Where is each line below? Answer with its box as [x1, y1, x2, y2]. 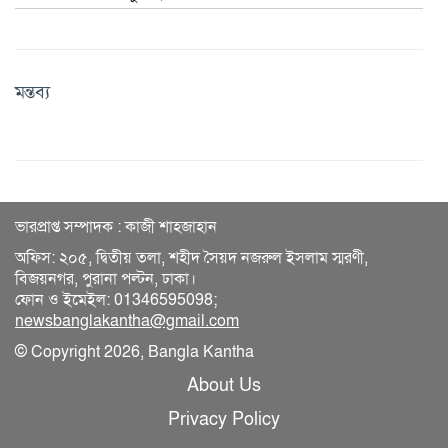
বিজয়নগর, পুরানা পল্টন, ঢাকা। [15, 268, 204, 289]
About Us [187, 373, 261, 396]
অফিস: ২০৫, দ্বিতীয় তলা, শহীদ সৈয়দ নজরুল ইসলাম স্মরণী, [15, 247, 368, 268]
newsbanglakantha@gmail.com [15, 310, 239, 331]
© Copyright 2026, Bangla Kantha [15, 341, 254, 362]
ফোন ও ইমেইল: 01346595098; [15, 289, 217, 310]
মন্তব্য [15, 80, 50, 103]
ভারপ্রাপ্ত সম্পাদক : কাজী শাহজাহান [15, 216, 217, 237]
